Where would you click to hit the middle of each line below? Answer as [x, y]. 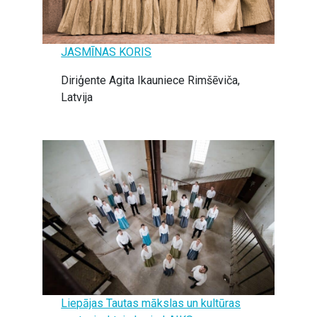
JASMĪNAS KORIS [106, 52]
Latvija [77, 97]
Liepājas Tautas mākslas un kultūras [151, 303]
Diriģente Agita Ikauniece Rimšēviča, [151, 80]
